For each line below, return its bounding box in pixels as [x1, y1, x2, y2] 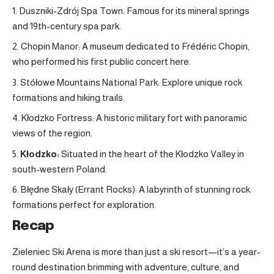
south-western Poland [12, 163, 105, 174]
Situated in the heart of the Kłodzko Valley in [59, 148, 244, 159]
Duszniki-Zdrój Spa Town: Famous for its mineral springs [19, 5, 250, 16]
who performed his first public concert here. [12, 56, 191, 67]
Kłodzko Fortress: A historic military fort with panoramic [21, 113, 247, 124]
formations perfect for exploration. [12, 199, 156, 210]
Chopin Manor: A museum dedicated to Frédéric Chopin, [21, 41, 250, 52]
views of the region [12, 128, 91, 139]
